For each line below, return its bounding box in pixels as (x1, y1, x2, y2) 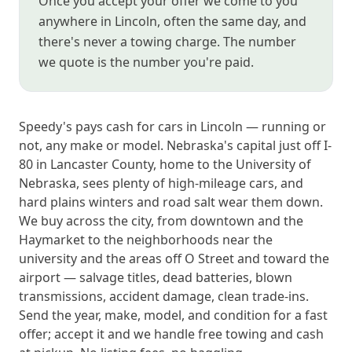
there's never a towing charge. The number (38, 33, 296, 50)
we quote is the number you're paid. (38, 53, 254, 71)
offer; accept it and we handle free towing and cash (19, 325, 324, 343)
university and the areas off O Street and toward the (19, 250, 329, 267)
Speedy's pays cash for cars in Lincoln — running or (19, 118, 326, 135)
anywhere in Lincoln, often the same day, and (38, 13, 306, 30)
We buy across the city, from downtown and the (19, 212, 303, 229)
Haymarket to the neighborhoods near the (19, 231, 273, 248)
